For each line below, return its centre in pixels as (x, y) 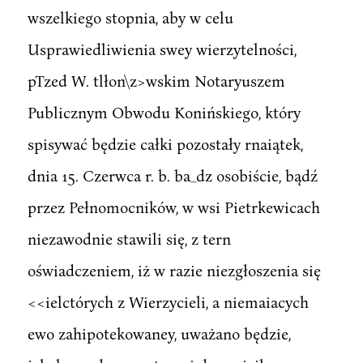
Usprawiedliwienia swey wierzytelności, (162, 49)
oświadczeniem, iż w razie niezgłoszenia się (174, 270)
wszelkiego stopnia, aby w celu (130, 17)
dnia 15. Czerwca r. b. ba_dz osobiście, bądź (172, 175)
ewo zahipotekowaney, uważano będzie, (159, 333)
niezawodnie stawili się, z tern (129, 238)
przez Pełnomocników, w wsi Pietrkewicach (173, 207)
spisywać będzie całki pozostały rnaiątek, (165, 143)
